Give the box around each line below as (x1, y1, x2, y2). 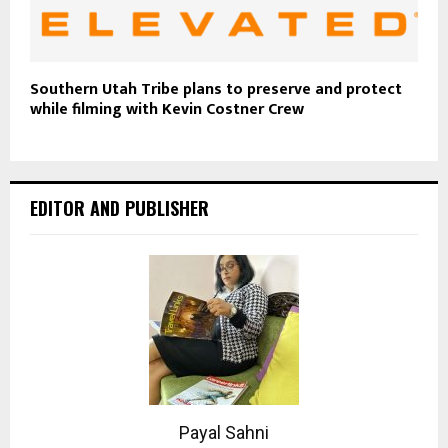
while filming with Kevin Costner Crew (30, 96, 304, 124)
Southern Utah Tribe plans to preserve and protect (30, 76, 402, 104)
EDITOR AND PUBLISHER (30, 195, 209, 222)
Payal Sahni (179, 422, 269, 444)
